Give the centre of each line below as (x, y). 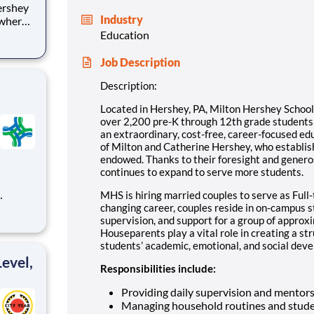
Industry (122, 19)
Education (125, 34)
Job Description (140, 62)
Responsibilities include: (158, 268)
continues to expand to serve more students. (202, 171)
